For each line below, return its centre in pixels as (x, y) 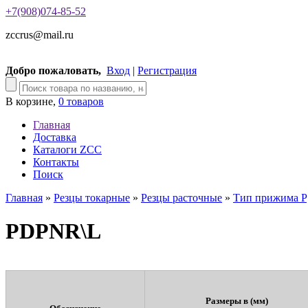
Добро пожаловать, (53, 70)
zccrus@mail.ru (40, 35)
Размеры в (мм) (236, 300)
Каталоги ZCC (67, 150)
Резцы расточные (181, 198)
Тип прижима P (270, 198)
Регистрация (167, 70)
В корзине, (32, 101)
